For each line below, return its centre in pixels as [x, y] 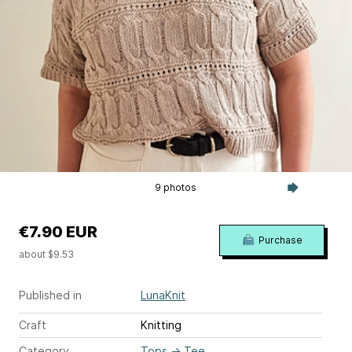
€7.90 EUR [58, 232]
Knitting [161, 325]
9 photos [176, 187]
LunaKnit [163, 295]
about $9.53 [46, 254]
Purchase [280, 240]
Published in [50, 295]
